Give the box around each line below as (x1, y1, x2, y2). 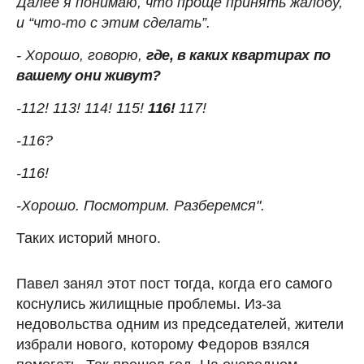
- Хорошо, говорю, (16, 47, 146, 64)
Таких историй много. (16, 230, 161, 247)
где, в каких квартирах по (146, 47, 331, 64)
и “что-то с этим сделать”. (16, 15, 210, 32)
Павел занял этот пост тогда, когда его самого (16, 275, 332, 292)
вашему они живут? (16, 67, 161, 84)
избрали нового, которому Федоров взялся (16, 336, 310, 353)
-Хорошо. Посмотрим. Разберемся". (16, 197, 265, 214)
